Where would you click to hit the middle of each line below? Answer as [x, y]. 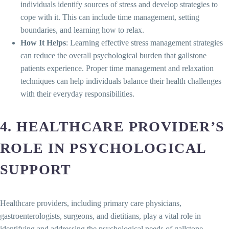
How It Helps [43, 42]
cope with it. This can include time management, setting [110, 17]
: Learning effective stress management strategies [144, 42]
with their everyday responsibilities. [77, 94]
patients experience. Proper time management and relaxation [117, 68]
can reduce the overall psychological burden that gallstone [113, 55]
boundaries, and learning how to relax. [82, 30]
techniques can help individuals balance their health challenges [121, 81]
